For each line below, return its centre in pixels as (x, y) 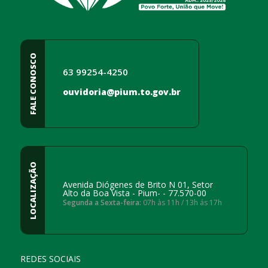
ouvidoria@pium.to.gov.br (122, 92)
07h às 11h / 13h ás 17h (182, 202)
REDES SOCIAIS (51, 258)
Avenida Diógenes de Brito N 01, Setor (138, 184)
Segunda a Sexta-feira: (102, 202)
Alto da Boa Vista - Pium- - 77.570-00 (135, 193)
